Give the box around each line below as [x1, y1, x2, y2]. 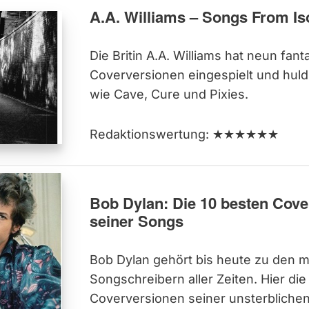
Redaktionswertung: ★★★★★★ [89, 127, 279, 142]
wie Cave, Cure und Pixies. [89, 87, 255, 102]
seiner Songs [89, 209, 183, 232]
